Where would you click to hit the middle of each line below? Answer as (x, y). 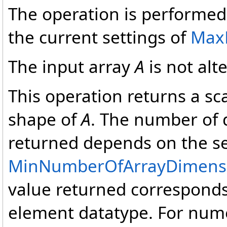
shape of (45, 119)
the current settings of (99, 37)
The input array (71, 67)
